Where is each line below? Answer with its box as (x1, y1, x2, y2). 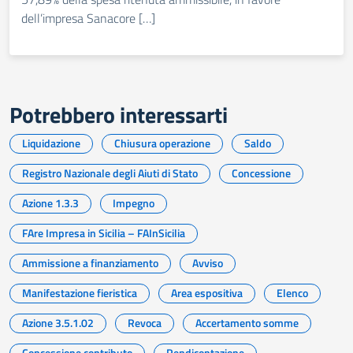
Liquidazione (22, 135, 80, 151)
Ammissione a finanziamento (22, 255, 158, 271)
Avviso (192, 255, 223, 271)
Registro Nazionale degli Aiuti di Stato (22, 165, 198, 181)
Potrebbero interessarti (9, 98, 228, 132)
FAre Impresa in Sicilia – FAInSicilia (22, 225, 185, 241)
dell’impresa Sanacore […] (21, 9, 155, 28)
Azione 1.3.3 (22, 195, 79, 211)
